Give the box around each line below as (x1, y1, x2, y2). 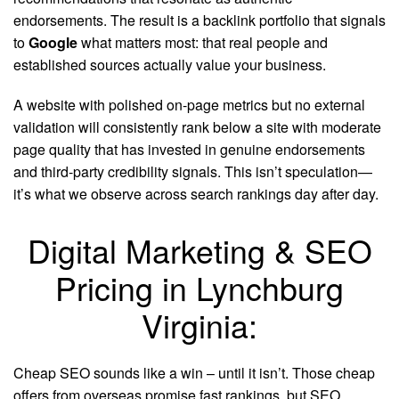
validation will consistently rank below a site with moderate (13, 117, 381, 137)
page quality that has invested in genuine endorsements (13, 139, 365, 159)
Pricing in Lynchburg (55, 265, 344, 310)
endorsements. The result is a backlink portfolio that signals (13, 10, 386, 30)
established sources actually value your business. (13, 54, 326, 75)
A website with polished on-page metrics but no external (13, 94, 365, 115)
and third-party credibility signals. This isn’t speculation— (13, 161, 372, 182)
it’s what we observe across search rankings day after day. (13, 183, 379, 204)
